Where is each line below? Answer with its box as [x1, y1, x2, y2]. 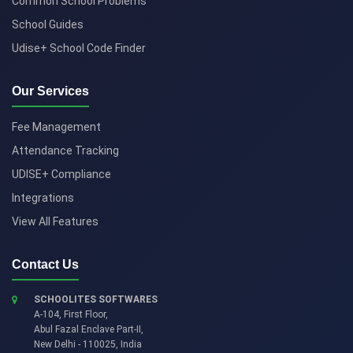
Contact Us [12, 258, 79, 271]
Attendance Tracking [12, 144, 119, 157]
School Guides [12, 18, 84, 31]
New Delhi [34, 339, 76, 350]
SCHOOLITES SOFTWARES [34, 294, 158, 305]
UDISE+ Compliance [12, 168, 111, 180]
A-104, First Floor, [34, 309, 108, 320]
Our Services [12, 84, 89, 98]
